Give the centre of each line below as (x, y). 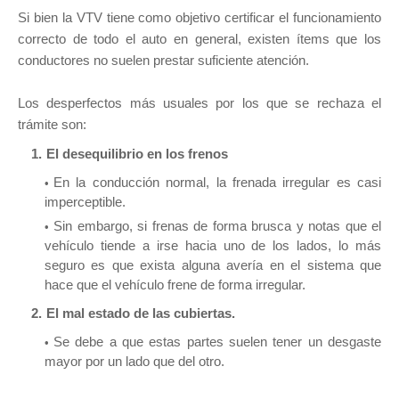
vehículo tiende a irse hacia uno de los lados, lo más (213, 246)
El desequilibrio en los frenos (139, 154)
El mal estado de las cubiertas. (142, 313)
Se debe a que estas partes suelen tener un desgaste (217, 342)
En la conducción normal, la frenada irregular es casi (217, 183)
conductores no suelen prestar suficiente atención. (163, 61)
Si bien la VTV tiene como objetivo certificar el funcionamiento (199, 18)
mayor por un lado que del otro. (134, 362)
